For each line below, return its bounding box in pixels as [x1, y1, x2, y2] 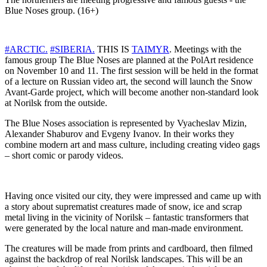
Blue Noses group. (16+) [5, 5, 98, 16]
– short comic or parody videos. [5, 150, 123, 161]
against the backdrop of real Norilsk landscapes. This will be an [5, 254, 243, 265]
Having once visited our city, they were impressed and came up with [5, 191, 261, 201]
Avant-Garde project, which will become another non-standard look [5, 87, 259, 98]
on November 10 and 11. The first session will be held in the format [5, 66, 258, 76]
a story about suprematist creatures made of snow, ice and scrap [5, 201, 242, 212]
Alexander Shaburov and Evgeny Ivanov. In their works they [5, 129, 234, 139]
